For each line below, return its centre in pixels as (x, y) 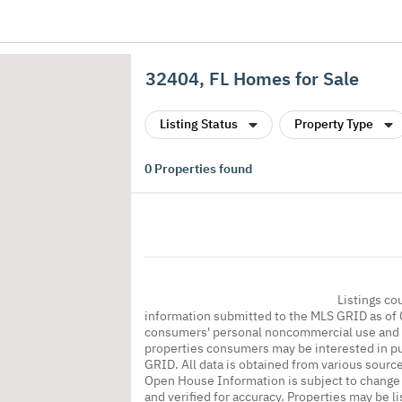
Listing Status (199, 124)
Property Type (334, 124)
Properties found (202, 169)
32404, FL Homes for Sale (252, 79)
